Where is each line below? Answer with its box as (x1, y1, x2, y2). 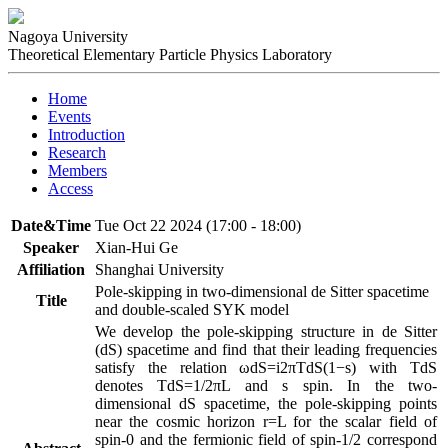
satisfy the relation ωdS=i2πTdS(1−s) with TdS (95, 359, 437, 376)
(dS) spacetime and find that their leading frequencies (95, 341, 437, 358)
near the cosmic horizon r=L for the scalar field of (95, 413, 437, 430)
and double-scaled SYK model (95, 301, 289, 318)
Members (48, 162, 107, 179)
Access (48, 180, 93, 197)
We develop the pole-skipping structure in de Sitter (95, 323, 437, 340)
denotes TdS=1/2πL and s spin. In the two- (95, 377, 437, 394)
